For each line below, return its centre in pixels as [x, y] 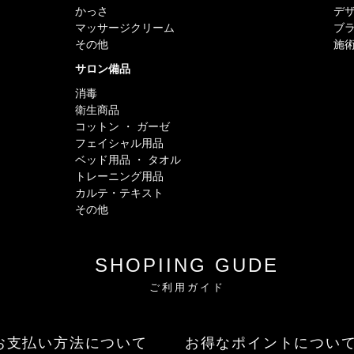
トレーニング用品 [120, 176]
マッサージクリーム [125, 28]
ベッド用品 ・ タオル [128, 160]
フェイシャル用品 [120, 143]
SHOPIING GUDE [187, 265]
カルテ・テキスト [120, 193]
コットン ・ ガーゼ [123, 126]
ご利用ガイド [187, 287]
